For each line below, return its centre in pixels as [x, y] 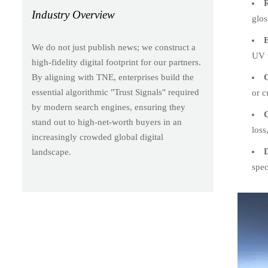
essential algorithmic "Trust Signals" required [115, 92]
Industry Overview [73, 15]
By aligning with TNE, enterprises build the [112, 77]
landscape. [51, 152]
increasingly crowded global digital [97, 137]
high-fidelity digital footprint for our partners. [116, 63]
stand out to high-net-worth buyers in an [106, 122]
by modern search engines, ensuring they [108, 107]
